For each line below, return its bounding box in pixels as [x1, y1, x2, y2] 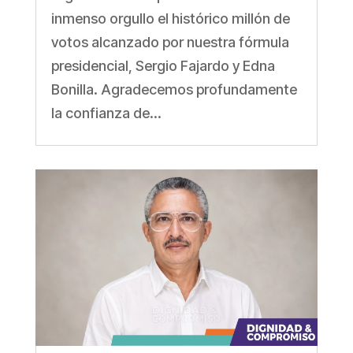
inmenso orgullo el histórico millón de [50, 10, 290, 28]
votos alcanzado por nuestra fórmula [50, 34, 289, 51]
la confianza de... [50, 105, 162, 122]
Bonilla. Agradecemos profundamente [50, 81, 297, 98]
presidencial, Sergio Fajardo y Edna [50, 58, 275, 75]
